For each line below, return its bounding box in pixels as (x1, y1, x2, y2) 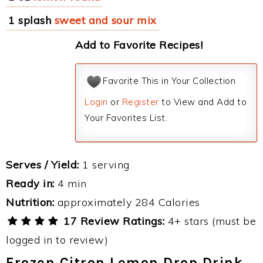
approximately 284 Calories (54, 195, 200, 209)
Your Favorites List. (85, 112, 167, 123)
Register (122, 96, 159, 107)
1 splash (8, 14, 51, 27)
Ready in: (6, 177, 55, 190)
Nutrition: (6, 195, 54, 209)
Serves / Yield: (6, 158, 79, 171)
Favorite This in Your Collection (103, 75, 235, 87)
